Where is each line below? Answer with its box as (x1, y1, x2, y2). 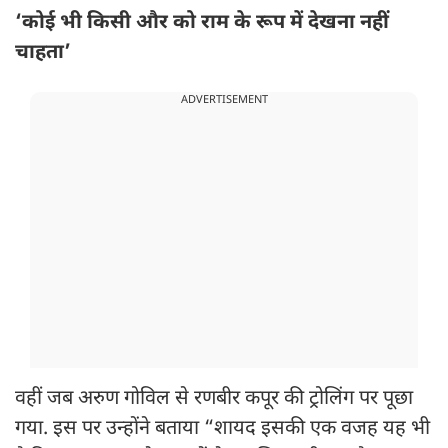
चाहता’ (15, 40, 71, 67)
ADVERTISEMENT (180, 93, 268, 108)
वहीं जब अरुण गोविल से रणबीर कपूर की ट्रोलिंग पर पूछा (15, 386, 413, 413)
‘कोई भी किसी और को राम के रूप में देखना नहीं (15, 10, 389, 37)
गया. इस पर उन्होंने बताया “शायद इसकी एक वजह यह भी (15, 416, 430, 443)
